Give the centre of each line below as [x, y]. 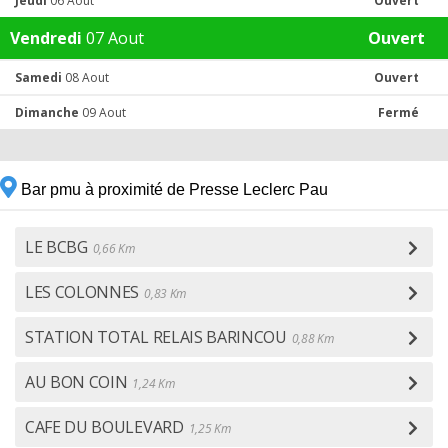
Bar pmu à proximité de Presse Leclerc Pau [172, 189]
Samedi [38, 77]
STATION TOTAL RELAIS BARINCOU [156, 337]
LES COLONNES [82, 292]
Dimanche [47, 112]
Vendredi [46, 38]
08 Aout [85, 77]
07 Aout [113, 38]
